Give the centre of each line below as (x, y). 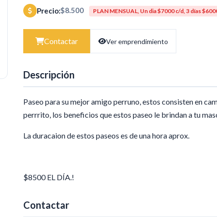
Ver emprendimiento (137, 41)
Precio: (49, 11)
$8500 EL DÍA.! (49, 177)
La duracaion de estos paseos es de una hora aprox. (106, 136)
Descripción (49, 75)
